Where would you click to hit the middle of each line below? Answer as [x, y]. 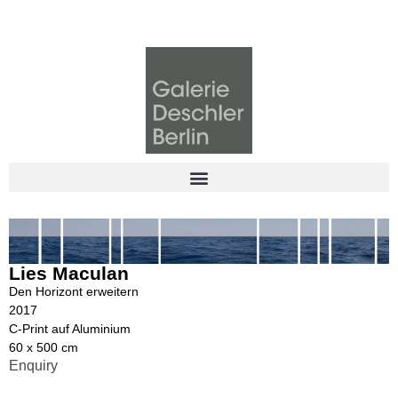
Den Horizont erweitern [74, 291]
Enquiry [33, 365]
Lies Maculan [69, 273]
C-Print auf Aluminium [70, 328]
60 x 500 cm [44, 347]
